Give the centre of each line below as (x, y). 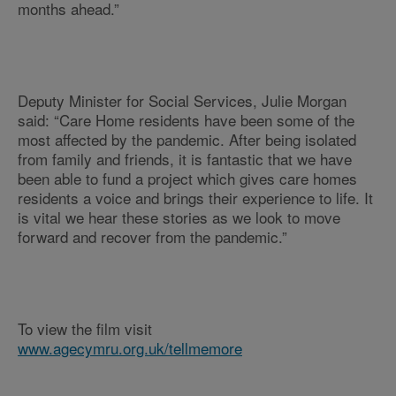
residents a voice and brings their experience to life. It (195, 198)
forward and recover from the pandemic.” (152, 236)
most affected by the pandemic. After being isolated (187, 139)
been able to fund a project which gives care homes (187, 178)
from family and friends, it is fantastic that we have (185, 159)
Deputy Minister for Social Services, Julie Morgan (182, 100)
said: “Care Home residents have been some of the (186, 120)
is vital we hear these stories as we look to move (179, 217)
